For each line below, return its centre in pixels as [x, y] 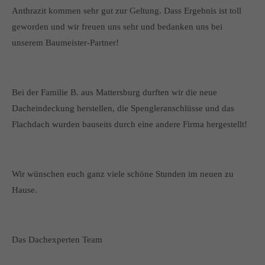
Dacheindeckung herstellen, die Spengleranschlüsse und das [123, 108]
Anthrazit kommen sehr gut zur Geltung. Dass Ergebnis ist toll [127, 11]
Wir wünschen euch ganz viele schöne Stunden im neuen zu [123, 174]
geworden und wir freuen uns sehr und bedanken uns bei [117, 27]
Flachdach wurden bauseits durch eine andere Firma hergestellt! [130, 124]
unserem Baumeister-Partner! [65, 43]
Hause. [25, 190]
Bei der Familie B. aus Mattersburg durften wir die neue [114, 92]
